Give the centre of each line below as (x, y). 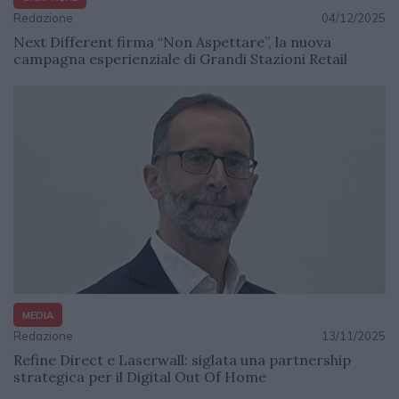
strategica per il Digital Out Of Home (140, 377)
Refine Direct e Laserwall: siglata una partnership (182, 360)
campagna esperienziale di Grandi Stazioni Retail (180, 59)
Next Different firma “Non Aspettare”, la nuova (172, 42)
